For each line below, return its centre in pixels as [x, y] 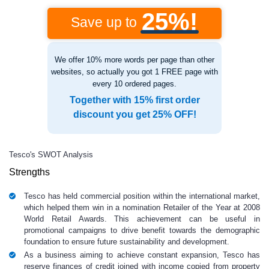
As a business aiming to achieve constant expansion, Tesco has [142, 255]
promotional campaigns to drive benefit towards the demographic [142, 230]
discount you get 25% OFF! [134, 114]
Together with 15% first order [134, 100]
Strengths [29, 172]
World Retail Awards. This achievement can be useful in [142, 219]
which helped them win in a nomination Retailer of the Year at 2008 [142, 207]
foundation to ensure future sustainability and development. [127, 242]
